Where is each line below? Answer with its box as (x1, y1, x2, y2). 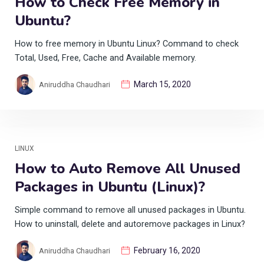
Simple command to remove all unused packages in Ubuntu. (15, 204, 246, 215)
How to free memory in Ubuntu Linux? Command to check (15, 38, 239, 49)
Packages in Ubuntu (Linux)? (15, 177, 205, 196)
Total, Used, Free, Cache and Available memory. (15, 52, 196, 63)
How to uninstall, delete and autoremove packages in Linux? (15, 219, 245, 229)
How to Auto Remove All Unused (15, 159, 240, 178)
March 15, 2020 (134, 79, 191, 89)
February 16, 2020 (134, 245, 200, 255)
